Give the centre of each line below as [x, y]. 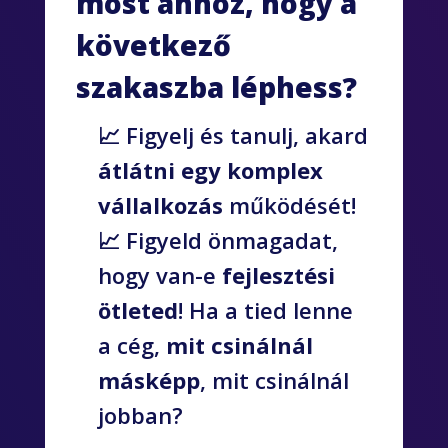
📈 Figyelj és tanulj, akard [233, 135]
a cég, [132, 345]
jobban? [141, 415]
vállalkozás [161, 205]
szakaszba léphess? [217, 87]
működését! [290, 205]
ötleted [138, 310]
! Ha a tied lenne [266, 310]
